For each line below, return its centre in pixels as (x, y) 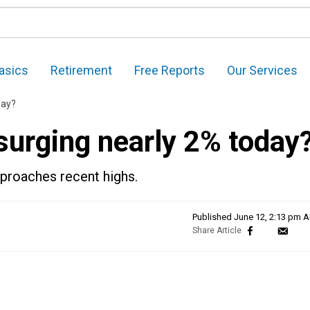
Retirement (81, 71)
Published (213, 217)
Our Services (262, 71)
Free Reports (170, 71)
